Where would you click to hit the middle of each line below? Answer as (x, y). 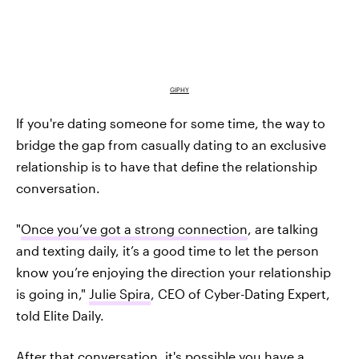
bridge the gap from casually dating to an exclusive (171, 144)
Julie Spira (120, 293)
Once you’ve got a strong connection (134, 228)
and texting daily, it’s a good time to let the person (167, 250)
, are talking (283, 228)
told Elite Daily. (60, 315)
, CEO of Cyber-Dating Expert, (240, 293)
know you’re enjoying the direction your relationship (173, 272)
